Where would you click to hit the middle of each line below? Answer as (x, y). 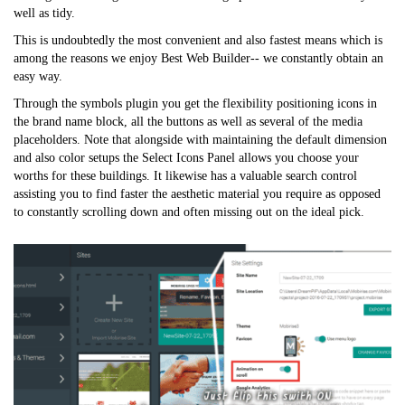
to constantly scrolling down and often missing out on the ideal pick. (189, 212)
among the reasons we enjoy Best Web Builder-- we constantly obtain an (198, 58)
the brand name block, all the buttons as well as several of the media (188, 121)
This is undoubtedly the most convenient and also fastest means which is (198, 40)
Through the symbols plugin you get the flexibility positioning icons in (195, 103)
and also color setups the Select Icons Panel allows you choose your (186, 157)
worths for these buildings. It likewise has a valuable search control (185, 175)
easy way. (38, 76)
